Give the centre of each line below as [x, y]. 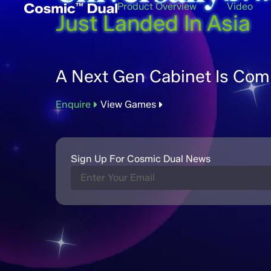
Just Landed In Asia [153, 23]
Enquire [73, 104]
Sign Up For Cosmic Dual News [141, 159]
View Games [128, 104]
